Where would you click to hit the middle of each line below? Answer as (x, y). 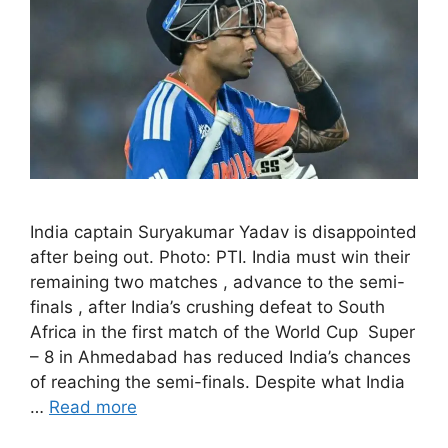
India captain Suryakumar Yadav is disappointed (223, 231)
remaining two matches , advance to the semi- (217, 281)
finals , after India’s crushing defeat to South (207, 306)
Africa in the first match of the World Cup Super (222, 331)
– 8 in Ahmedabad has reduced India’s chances (220, 356)
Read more (93, 406)
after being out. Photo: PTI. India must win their (220, 256)
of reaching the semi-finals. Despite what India (217, 381)
